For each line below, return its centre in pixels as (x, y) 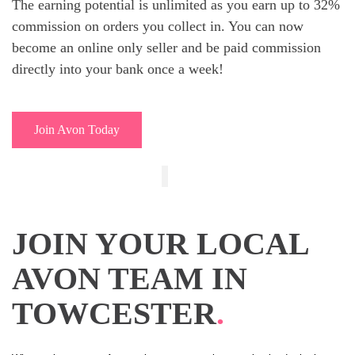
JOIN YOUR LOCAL (160, 243)
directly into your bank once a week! (118, 69)
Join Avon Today (77, 130)
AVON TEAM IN (130, 278)
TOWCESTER (114, 313)
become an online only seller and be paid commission (166, 48)
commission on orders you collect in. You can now (158, 27)
